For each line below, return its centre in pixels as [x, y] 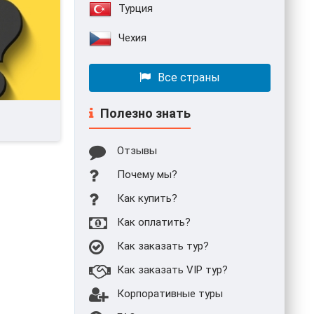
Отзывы [137, 151]
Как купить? [147, 199]
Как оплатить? [154, 223]
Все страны [189, 78]
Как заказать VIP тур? [172, 270]
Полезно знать [145, 114]
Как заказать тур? [163, 246]
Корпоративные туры [170, 294]
